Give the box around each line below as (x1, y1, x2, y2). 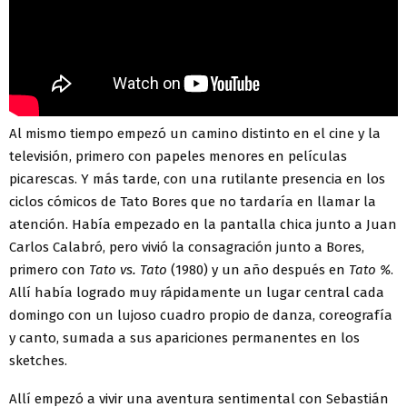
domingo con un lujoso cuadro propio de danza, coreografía (9, 306, 392, 323)
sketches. (9, 352, 67, 369)
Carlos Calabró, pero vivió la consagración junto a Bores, (9, 238, 364, 255)
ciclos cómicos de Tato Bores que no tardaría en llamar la (9, 193, 376, 210)
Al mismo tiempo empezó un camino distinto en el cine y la (9, 124, 381, 142)
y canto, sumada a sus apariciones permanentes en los (9, 329, 360, 346)
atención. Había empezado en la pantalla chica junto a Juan (9, 215, 397, 233)
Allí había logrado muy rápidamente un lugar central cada (9, 283, 384, 301)
